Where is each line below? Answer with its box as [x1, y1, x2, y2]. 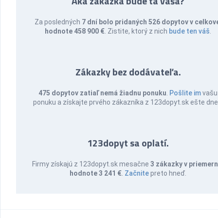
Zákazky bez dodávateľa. [75, 64, 181, 79]
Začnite [125, 169, 149, 177]
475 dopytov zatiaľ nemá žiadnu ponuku [38, 89, 167, 97]
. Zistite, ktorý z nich [105, 27, 169, 35]
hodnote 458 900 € [45, 27, 105, 35]
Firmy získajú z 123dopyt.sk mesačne [32, 160, 151, 168]
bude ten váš [169, 27, 210, 35]
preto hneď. [149, 169, 187, 177]
